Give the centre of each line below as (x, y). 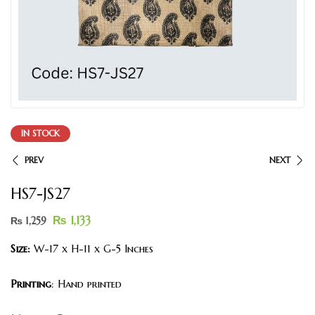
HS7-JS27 (40, 193)
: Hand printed (86, 283)
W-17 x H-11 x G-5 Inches (92, 248)
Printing (31, 283)
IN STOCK (40, 133)
